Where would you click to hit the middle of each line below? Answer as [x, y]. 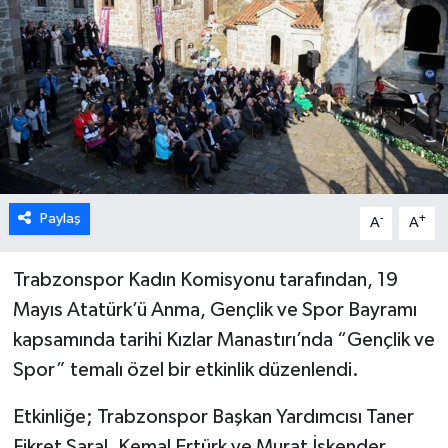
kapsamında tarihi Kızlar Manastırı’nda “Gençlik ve [223, 340]
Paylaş [60, 219]
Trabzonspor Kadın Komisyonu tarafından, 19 [205, 280]
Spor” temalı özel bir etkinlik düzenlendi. [185, 370]
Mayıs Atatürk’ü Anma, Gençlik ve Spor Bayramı [214, 310]
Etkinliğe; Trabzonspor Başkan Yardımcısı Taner [213, 417]
